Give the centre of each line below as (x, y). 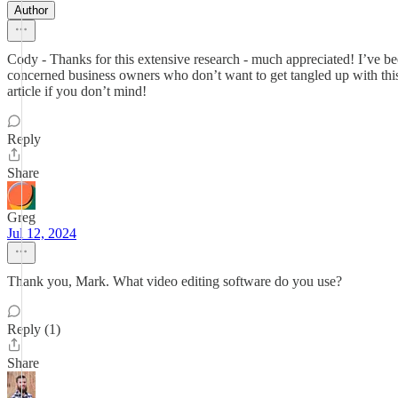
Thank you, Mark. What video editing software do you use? (175, 281)
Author (31, 10)
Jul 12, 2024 (42, 233)
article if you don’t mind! (77, 91)
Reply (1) (34, 329)
